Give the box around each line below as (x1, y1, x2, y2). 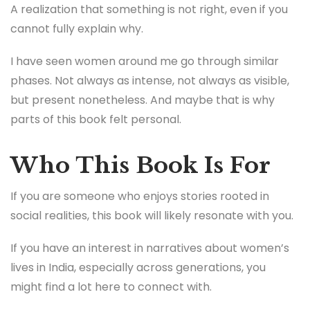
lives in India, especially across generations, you (10, 259, 266, 276)
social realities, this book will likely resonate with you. (10, 207, 293, 224)
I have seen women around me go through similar (10, 53, 279, 70)
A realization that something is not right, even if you (10, 1, 288, 18)
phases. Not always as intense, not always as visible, (10, 73, 289, 89)
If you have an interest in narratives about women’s (10, 240, 289, 257)
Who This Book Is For (10, 152, 271, 180)
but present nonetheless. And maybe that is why (10, 92, 275, 109)
